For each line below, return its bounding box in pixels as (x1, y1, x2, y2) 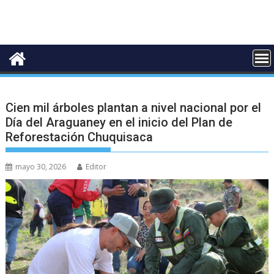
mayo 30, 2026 (15, 161, 67, 172)
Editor (86, 161, 107, 172)
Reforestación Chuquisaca (6, 129, 154, 144)
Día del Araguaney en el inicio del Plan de (6, 114, 233, 130)
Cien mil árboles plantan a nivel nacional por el (6, 100, 262, 115)
